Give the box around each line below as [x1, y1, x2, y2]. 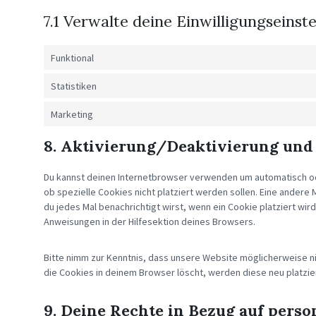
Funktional [51, 51, 94, 64]
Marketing [51, 107, 93, 121]
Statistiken [51, 79, 97, 92]
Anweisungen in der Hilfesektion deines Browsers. [44, 215, 255, 228]
